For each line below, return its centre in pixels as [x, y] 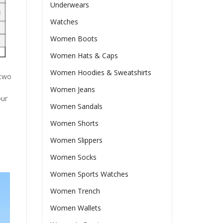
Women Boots [74, 39]
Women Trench [75, 191]
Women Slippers [77, 140]
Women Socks [74, 157]
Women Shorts [75, 123]
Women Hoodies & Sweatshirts [101, 73]
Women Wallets [76, 208]
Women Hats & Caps [84, 56]
